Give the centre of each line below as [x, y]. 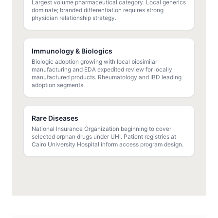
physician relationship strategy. [74, 18]
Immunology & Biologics [72, 51]
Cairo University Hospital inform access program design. [108, 145]
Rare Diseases [55, 118]
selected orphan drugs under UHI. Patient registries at [104, 137]
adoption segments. [58, 85]
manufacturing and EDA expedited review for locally [102, 70]
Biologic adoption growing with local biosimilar [94, 62]
